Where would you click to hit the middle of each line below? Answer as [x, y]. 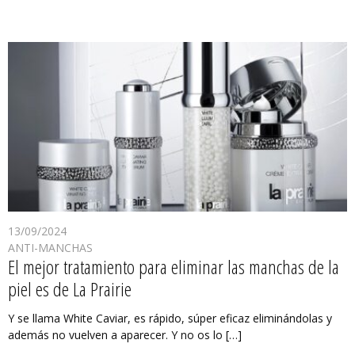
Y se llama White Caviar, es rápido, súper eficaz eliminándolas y [170, 319]
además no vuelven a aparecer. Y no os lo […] [125, 335]
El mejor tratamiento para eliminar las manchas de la [174, 267]
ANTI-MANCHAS [50, 248]
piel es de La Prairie [70, 289]
